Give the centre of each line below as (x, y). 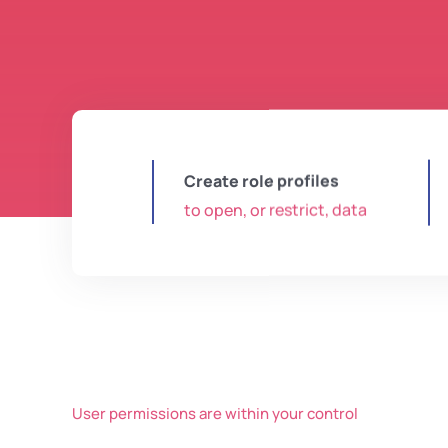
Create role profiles (261, 180)
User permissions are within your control (214, 413)
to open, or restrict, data (275, 209)
